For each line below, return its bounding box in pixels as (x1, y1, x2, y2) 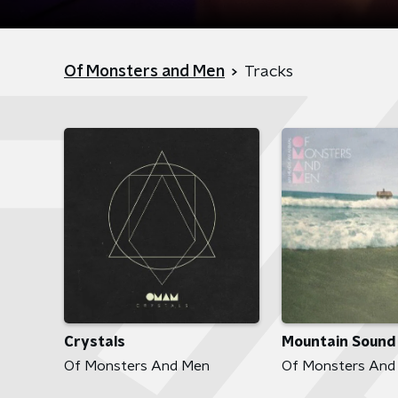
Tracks (244, 64, 293, 80)
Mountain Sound (282, 335, 395, 350)
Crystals (64, 335, 125, 350)
